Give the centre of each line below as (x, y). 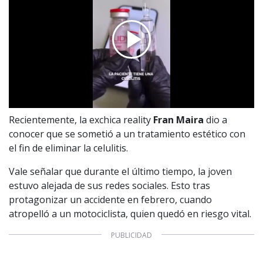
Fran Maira (178, 119)
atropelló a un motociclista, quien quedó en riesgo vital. (130, 213)
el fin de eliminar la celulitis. (68, 148)
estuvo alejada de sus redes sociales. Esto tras (109, 185)
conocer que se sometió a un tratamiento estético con (127, 134)
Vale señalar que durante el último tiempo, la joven (120, 171)
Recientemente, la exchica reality (81, 119)
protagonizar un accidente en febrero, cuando (110, 199)
